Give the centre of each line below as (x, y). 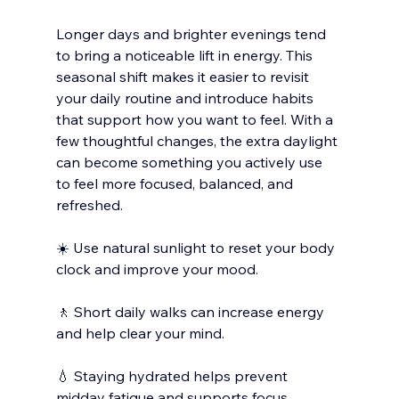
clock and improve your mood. (157, 269)
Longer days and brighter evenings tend (192, 33)
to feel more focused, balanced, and (176, 183)
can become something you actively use (191, 162)
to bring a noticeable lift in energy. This (186, 55)
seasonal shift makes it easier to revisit (184, 76)
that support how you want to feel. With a (196, 119)
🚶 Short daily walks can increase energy (191, 311)
